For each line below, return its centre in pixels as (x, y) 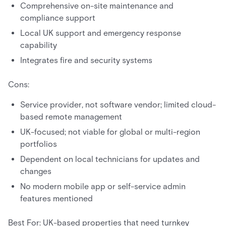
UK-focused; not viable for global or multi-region (110, 132)
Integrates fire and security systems (86, 61)
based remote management (71, 117)
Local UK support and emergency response (101, 33)
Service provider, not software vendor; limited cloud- (118, 105)
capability (39, 45)
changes (36, 172)
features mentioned (56, 199)
